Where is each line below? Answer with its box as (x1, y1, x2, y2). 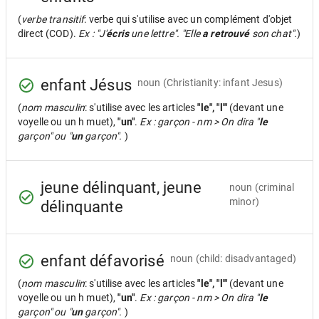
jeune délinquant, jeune (41, 179, 202, 197)
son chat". (249, 28, 298, 39)
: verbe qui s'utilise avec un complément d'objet (84, 14, 293, 25)
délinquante (41, 198, 123, 216)
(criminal (254, 182, 295, 193)
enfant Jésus (41, 76, 132, 94)
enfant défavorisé (41, 252, 164, 270)
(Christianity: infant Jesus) (162, 76, 283, 88)
